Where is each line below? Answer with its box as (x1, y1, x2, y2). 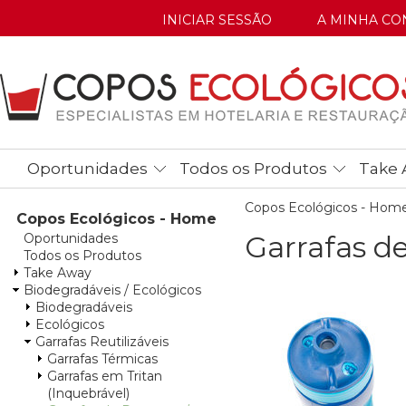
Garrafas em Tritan (47, 368, 162, 384)
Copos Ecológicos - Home (16, 210, 217, 227)
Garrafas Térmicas (47, 351, 158, 367)
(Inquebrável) (47, 385, 130, 401)
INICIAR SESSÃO (162, 11, 272, 28)
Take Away (24, 265, 92, 281)
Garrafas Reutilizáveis (35, 333, 169, 350)
